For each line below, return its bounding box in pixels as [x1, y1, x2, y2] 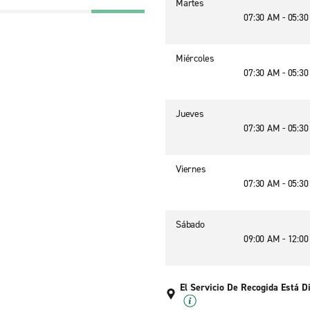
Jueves [176, 107, 204, 120]
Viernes [176, 163, 206, 176]
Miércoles [176, 52, 215, 65]
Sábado [176, 218, 205, 231]
